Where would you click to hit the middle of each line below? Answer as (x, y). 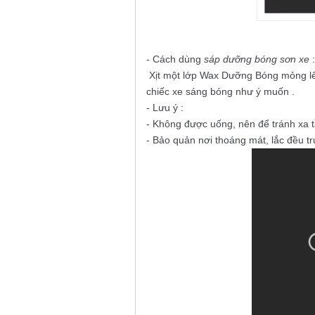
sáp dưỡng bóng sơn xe (257, 59)
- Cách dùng (175, 59)
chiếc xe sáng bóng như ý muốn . (220, 92)
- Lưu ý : (165, 108)
